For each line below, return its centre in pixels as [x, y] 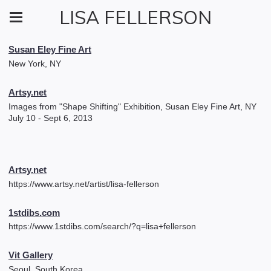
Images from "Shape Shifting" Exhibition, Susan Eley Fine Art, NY [132, 106]
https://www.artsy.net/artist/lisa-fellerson [84, 184]
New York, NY [35, 63]
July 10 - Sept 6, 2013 [51, 118]
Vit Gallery [31, 255]
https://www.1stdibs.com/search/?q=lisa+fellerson [102, 227]
